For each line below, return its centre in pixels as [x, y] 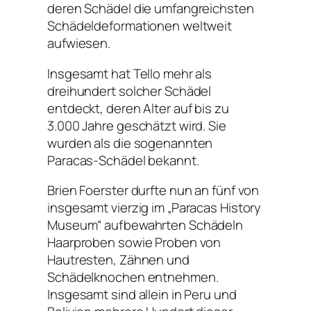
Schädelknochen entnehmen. [133, 277]
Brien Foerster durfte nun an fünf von [153, 191]
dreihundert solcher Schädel [129, 91]
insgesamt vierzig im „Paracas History [154, 208]
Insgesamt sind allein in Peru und [142, 295]
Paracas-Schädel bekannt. [123, 160]
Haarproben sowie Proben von [134, 243]
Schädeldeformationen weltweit [140, 26]
